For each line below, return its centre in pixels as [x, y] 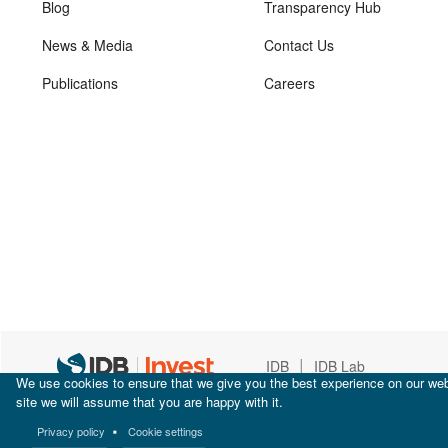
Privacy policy [70, 430]
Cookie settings [166, 430]
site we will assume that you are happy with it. [150, 401]
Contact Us [299, 45]
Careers [289, 83]
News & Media [87, 45]
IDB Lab [339, 366]
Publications [80, 83]
